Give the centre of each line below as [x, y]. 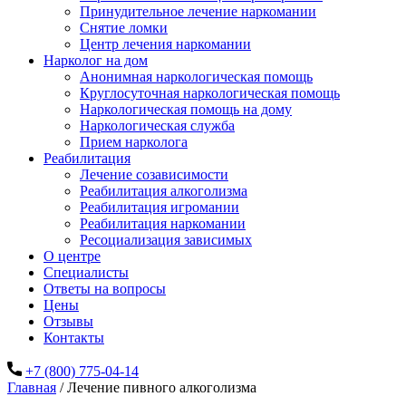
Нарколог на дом [96, 60]
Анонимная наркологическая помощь [196, 77]
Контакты [74, 338]
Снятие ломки [124, 28]
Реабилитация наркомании [163, 223]
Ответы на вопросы [105, 289]
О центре [72, 256]
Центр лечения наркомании [165, 44]
